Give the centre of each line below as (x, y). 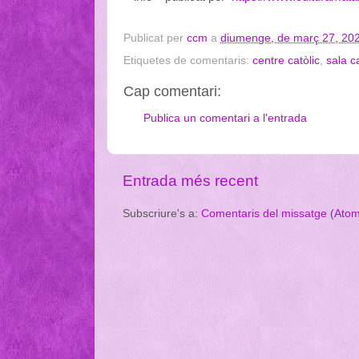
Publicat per (155, 38)
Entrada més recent (190, 181)
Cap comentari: (172, 92)
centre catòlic (286, 61)
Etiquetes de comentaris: (188, 61)
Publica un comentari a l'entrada (225, 118)
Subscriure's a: (162, 213)
